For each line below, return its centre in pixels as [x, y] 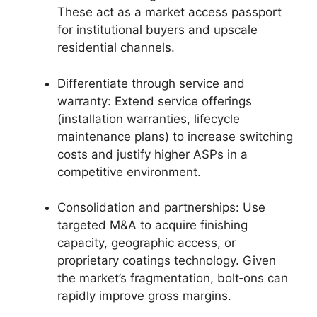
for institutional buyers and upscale [157, 30]
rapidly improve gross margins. [144, 296]
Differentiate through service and [151, 83]
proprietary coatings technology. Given [167, 260]
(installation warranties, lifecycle [149, 119]
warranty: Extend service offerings [155, 101]
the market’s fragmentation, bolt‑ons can [173, 278]
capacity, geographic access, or [146, 243]
